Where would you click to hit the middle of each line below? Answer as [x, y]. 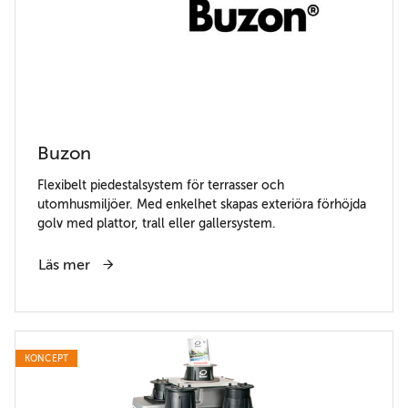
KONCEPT [46, 358]
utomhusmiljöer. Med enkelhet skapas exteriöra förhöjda [202, 204]
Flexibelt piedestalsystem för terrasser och [161, 184]
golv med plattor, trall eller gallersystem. [157, 223]
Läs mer [66, 265]
